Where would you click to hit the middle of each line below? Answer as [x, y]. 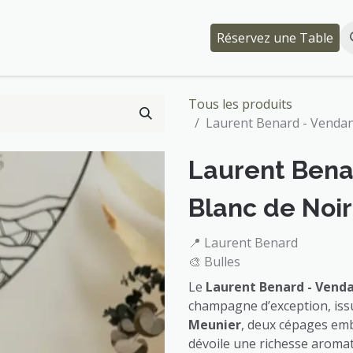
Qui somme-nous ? [142, 38]
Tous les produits [240, 104]
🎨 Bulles [214, 262]
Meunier [215, 325]
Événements [38, 38]
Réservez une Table [275, 38]
